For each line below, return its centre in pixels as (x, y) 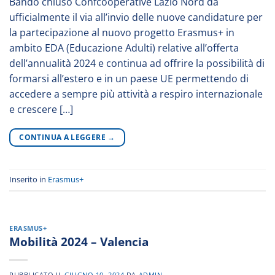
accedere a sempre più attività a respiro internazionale (136, 94)
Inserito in (29, 179)
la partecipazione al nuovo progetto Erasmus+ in (122, 32)
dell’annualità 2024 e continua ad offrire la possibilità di (137, 63)
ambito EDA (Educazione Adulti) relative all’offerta (124, 48)
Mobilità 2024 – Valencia (79, 242)
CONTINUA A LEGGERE (64, 137)
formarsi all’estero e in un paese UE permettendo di (129, 78)
